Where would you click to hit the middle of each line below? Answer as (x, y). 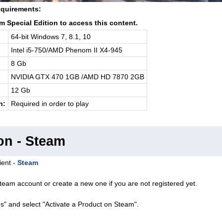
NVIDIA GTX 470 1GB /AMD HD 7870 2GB (77, 77)
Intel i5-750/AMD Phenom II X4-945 (66, 50)
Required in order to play (50, 104)
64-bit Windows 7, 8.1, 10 (51, 37)
